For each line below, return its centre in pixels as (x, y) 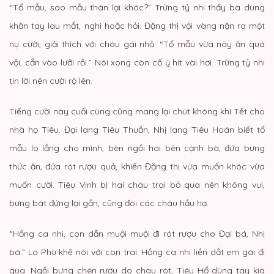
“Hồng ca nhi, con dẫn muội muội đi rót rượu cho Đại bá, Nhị (137, 233)
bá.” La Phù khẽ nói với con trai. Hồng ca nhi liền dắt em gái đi (137, 252)
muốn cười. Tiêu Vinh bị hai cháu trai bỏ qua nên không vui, (137, 184)
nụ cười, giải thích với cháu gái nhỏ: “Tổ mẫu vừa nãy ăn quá (137, 44)
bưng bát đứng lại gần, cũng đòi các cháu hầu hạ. (109, 203)
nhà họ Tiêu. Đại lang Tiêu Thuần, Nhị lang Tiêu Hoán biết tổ (137, 129)
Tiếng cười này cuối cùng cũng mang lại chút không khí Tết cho (137, 111)
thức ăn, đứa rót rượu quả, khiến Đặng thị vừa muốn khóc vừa (137, 166)
